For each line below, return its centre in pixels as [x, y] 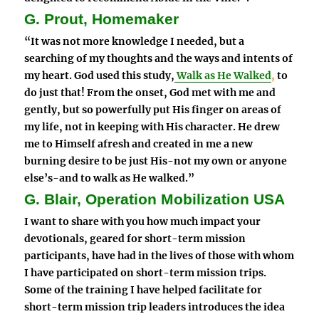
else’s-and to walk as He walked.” [110, 178]
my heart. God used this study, [100, 76]
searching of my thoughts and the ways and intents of [159, 59]
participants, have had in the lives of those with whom [159, 256]
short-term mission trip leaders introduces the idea [155, 307]
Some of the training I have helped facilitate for [143, 290]
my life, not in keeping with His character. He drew [152, 127]
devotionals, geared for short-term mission [135, 239]
